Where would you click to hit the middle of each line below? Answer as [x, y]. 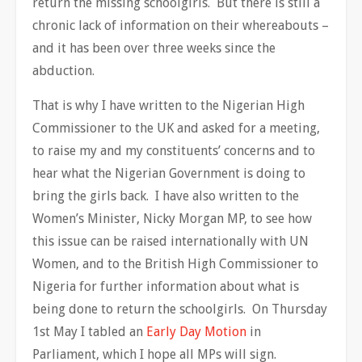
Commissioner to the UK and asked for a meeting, [176, 128]
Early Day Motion [196, 332]
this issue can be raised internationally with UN [170, 241]
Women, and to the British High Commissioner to [175, 264]
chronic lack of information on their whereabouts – [181, 25]
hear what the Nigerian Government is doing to [169, 173]
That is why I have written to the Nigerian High [168, 105]
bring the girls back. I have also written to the [166, 196]
